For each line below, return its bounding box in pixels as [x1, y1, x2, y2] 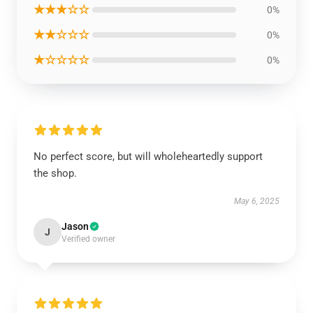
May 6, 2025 [234, 196, 279, 206]
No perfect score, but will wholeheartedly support [34, 150, 263, 163]
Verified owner [61, 234, 115, 244]
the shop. [34, 167, 77, 180]
